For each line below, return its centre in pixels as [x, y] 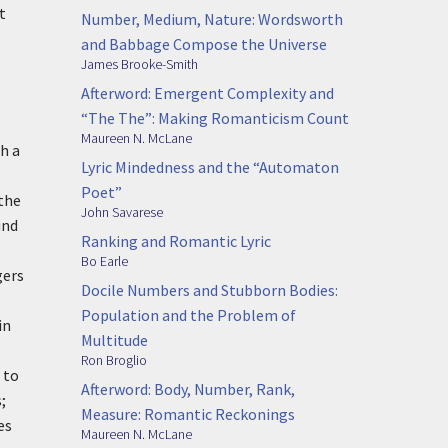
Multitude [114, 339]
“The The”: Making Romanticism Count [215, 117]
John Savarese [122, 211]
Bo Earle [104, 260]
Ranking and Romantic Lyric [176, 240]
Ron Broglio [114, 359]
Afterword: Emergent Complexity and [207, 92]
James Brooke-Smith [139, 63]
